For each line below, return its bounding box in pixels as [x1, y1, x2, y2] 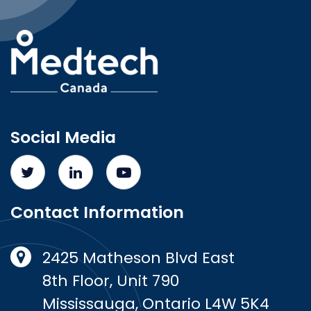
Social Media [10, 126, 116, 149]
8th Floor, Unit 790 [42, 270, 179, 292]
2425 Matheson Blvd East [42, 247, 235, 269]
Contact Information [10, 201, 184, 224]
